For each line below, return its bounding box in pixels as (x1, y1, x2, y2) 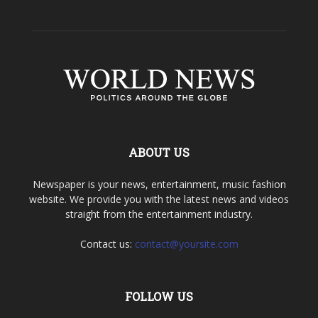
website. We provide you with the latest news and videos (29, 192, 289, 206)
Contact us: (79, 236, 135, 251)
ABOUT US (128, 144, 190, 160)
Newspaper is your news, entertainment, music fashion (32, 177, 286, 191)
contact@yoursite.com (134, 236, 238, 251)
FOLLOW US (125, 288, 193, 304)
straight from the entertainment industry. (65, 207, 253, 221)
